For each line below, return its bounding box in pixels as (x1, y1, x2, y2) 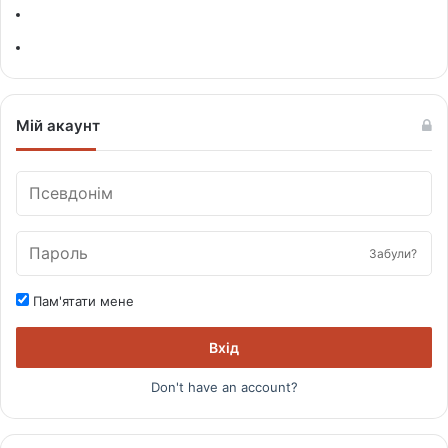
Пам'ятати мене (29, 292, 134, 309)
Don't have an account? (150, 378, 298, 395)
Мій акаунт (16, 115, 100, 135)
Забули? (369, 245, 417, 261)
